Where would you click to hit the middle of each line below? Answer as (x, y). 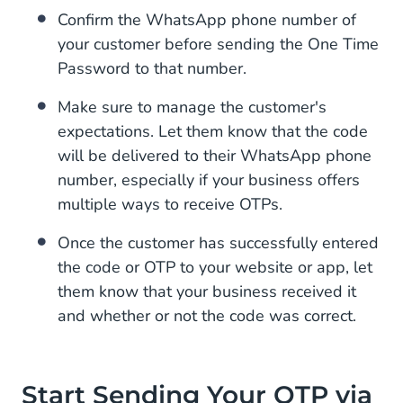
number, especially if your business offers (209, 180)
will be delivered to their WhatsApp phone (215, 156)
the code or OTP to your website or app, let (215, 267)
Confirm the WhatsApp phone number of (207, 20)
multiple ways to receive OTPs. (170, 204)
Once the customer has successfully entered (218, 243)
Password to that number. (152, 68)
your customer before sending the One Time (218, 44)
